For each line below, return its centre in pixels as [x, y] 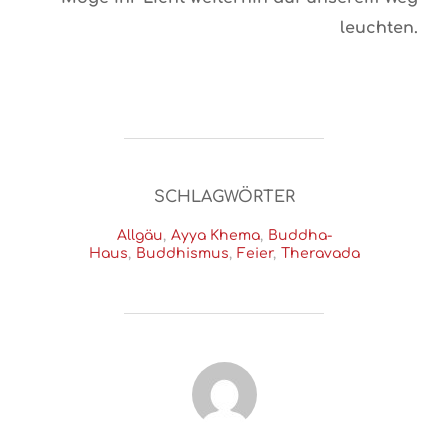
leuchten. [379, 27]
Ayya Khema [215, 235]
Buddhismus [182, 253]
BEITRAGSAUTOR [224, 371]
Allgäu [139, 235]
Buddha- [299, 235]
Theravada [320, 253]
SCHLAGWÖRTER [224, 196]
